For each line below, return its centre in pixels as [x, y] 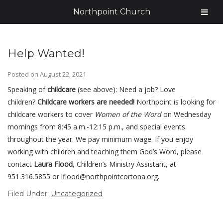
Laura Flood [53, 164]
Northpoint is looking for [175, 102]
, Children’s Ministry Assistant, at [124, 164]
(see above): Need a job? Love [126, 89]
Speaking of [27, 89]
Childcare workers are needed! [86, 102]
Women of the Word [128, 114]
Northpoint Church [111, 12]
